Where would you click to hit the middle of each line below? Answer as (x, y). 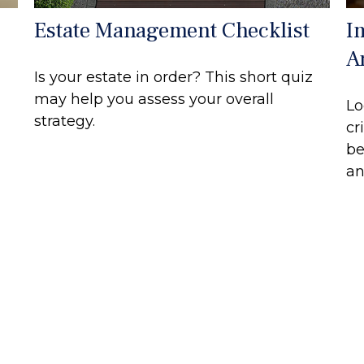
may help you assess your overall (154, 100)
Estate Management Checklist (172, 31)
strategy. (65, 121)
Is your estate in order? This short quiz (174, 78)
